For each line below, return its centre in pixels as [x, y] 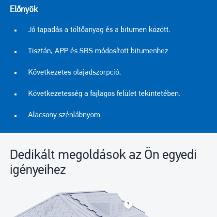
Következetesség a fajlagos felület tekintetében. [104, 94]
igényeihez [38, 170]
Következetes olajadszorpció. [75, 72]
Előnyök [24, 10]
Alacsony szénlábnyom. [65, 115]
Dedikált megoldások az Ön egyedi [103, 155]
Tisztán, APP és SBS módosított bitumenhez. [99, 51]
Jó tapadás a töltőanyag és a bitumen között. [99, 30]
